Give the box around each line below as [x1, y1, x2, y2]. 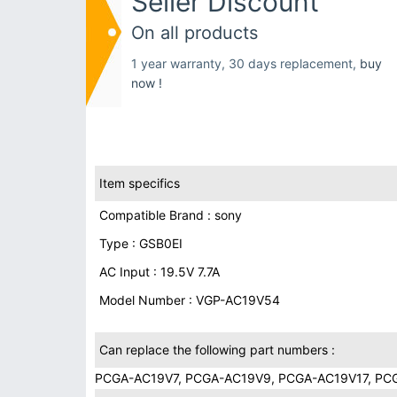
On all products [131, 22, 258, 43]
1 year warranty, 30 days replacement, [131, 56, 360, 71]
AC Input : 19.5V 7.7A [99, 264, 220, 279]
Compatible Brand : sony [99, 207, 242, 222]
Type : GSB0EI [99, 236, 183, 251]
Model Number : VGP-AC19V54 [99, 292, 280, 307]
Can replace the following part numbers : [99, 342, 335, 357]
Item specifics [99, 175, 180, 191]
